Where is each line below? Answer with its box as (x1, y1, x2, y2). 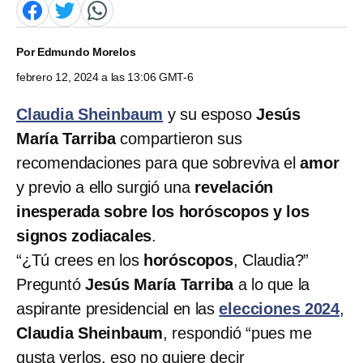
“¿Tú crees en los (16, 250, 143, 269)
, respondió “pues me (163, 323, 313, 342)
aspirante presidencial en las (16, 299, 220, 318)
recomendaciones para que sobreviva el (16, 153, 301, 172)
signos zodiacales (16, 226, 152, 245)
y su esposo (167, 105, 257, 123)
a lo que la (233, 275, 310, 293)
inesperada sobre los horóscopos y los (16, 202, 310, 220)
